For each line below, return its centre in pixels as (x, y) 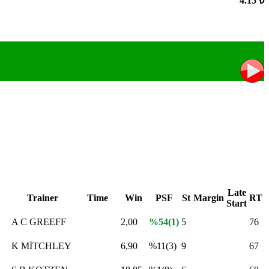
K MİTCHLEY (41, 246)
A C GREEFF (39, 222)
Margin (209, 198)
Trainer (43, 198)
